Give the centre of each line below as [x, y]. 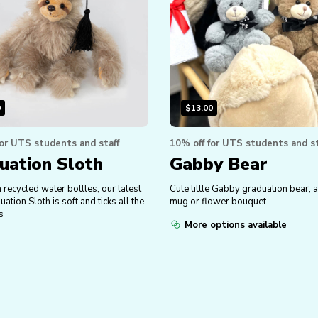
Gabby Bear [219, 164]
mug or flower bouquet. [219, 202]
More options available [236, 225]
